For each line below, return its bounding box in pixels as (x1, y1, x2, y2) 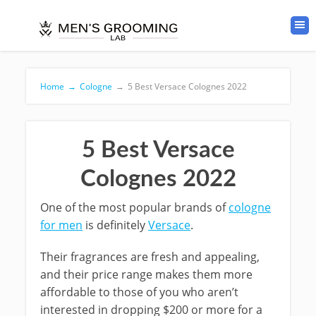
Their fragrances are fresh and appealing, (40, 249, 260, 265)
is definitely (83, 217, 148, 233)
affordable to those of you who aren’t (40, 284, 238, 300)
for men (40, 217, 83, 233)
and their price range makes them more (40, 267, 253, 282)
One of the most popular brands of (40, 200, 229, 215)
